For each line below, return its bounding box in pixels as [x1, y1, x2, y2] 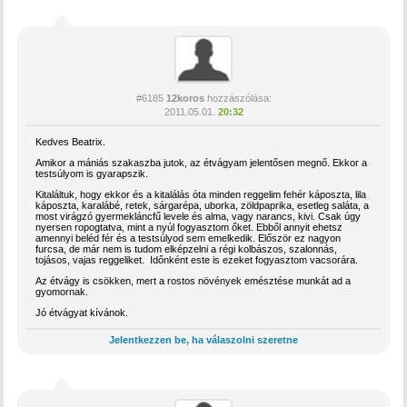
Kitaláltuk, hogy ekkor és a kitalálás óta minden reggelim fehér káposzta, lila [35, 189, 367, 201]
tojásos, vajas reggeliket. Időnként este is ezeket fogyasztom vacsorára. [35, 254, 359, 266]
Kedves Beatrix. [35, 136, 106, 148]
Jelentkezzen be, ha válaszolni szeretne [109, 334, 298, 346]
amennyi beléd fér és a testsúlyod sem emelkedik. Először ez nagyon [35, 233, 342, 244]
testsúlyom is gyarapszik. [35, 168, 149, 180]
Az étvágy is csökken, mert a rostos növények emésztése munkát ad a [35, 275, 352, 287]
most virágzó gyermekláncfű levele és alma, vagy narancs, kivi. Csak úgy [35, 211, 362, 223]
